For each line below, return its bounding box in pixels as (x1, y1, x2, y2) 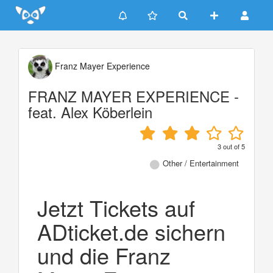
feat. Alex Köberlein (28, 101, 152, 122)
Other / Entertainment (163, 157, 239, 169)
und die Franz (37, 239, 171, 271)
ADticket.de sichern (37, 215, 225, 247)
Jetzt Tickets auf (37, 191, 195, 223)
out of (221, 141, 241, 151)
